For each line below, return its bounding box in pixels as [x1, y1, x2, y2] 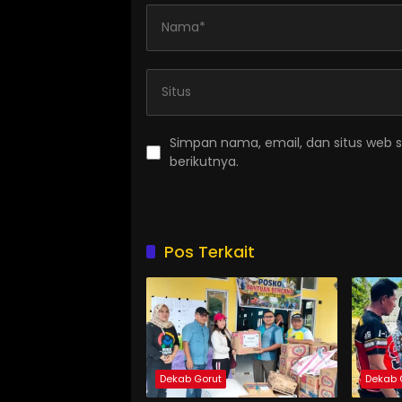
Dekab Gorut [160, 371, 222, 386]
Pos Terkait [164, 240, 255, 263]
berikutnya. [170, 152, 239, 170]
